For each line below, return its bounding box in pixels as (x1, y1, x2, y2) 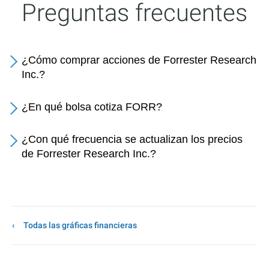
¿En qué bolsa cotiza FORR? (22, 101, 162, 113)
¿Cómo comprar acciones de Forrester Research (22, 54, 256, 66)
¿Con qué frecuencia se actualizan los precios (22, 133, 243, 145)
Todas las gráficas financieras (23, 220, 137, 230)
